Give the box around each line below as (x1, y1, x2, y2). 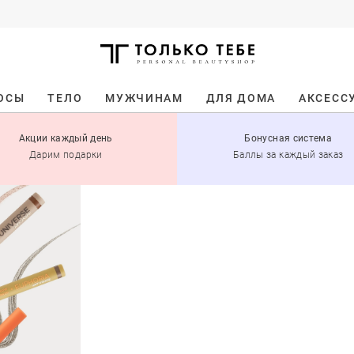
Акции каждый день (18, 133, 113, 145)
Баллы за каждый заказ (232, 149, 344, 161)
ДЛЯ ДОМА (205, 91, 277, 104)
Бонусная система (244, 133, 333, 145)
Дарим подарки (28, 149, 103, 161)
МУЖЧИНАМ (105, 91, 183, 104)
